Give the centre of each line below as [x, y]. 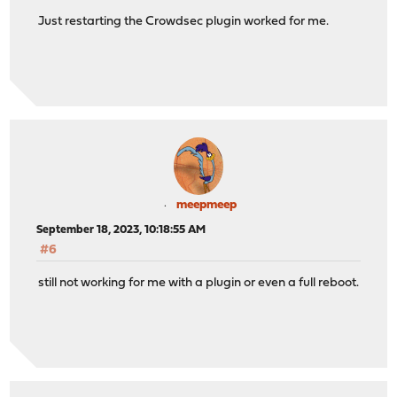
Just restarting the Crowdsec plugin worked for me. [184, 21]
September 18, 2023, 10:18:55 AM [121, 230]
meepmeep [206, 206]
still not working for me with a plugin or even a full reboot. [199, 283]
